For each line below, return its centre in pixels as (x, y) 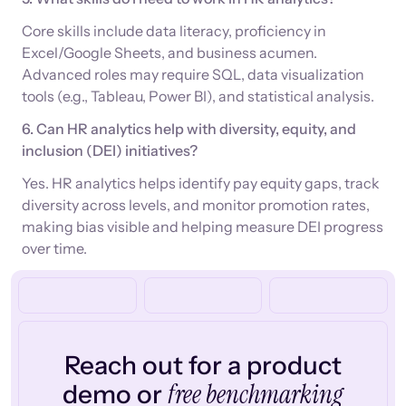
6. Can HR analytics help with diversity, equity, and (189, 129)
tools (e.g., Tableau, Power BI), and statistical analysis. (198, 97)
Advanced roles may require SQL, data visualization (193, 75)
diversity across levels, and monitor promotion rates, (196, 205)
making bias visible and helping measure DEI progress (203, 227)
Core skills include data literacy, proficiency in (174, 31)
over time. (54, 249)
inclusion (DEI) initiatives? (110, 151)
